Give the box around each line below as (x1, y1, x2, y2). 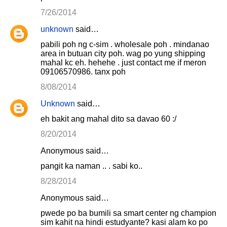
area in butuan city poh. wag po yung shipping (41, 49, 205, 58)
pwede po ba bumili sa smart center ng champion (41, 209, 216, 217)
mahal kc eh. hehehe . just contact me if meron (41, 58, 206, 67)
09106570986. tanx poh (41, 67, 126, 76)
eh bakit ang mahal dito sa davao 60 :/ (41, 115, 176, 123)
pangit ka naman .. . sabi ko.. (41, 162, 142, 170)
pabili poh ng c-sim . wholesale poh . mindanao (41, 40, 209, 49)
